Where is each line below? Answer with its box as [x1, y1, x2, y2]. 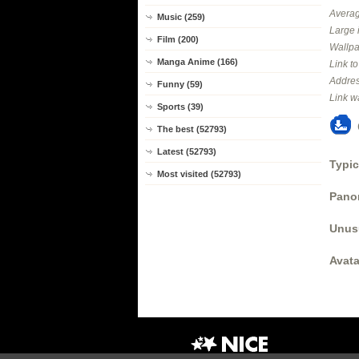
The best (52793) [157, 124, 227, 134]
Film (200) [157, 34, 199, 44]
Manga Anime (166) [157, 57, 238, 67]
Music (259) [157, 12, 205, 22]
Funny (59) [157, 79, 203, 89]
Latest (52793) [157, 147, 216, 156]
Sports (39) [157, 102, 204, 111]
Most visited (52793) [157, 169, 241, 179]
